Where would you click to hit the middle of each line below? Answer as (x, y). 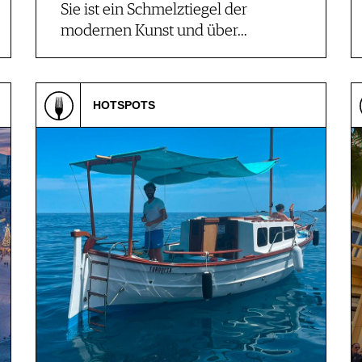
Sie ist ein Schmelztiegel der (154, 10)
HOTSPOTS (124, 105)
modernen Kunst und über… (154, 31)
